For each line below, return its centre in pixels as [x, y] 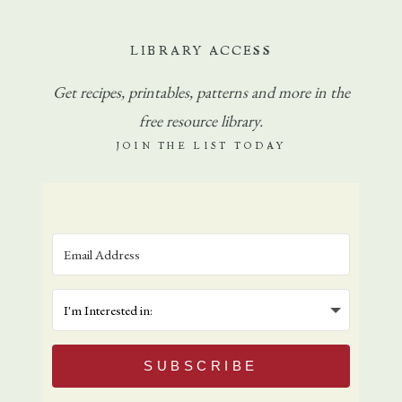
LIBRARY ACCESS [201, 52]
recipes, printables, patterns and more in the [214, 92]
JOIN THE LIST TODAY [201, 146]
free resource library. [201, 120]
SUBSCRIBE [201, 365]
